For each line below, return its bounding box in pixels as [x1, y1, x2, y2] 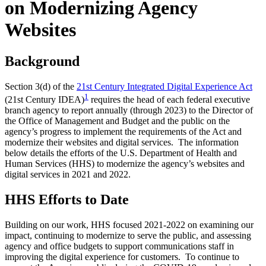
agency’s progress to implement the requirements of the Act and [5, 126, 242, 137]
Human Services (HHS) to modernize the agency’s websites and [5, 159, 245, 169]
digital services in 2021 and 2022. [5, 169, 131, 180]
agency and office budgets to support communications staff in [5, 241, 234, 252]
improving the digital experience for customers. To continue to [5, 252, 239, 262]
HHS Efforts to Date [5, 192, 129, 208]
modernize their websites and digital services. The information [5, 137, 239, 148]
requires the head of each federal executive [88, 94, 250, 105]
